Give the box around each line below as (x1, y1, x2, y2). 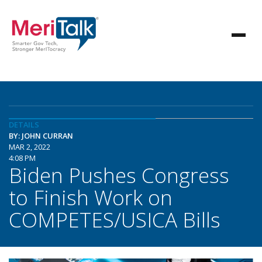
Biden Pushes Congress (9, 161, 229, 189)
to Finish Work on (9, 183, 173, 211)
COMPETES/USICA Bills (9, 205, 220, 233)
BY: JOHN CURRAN (9, 130, 73, 141)
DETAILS (9, 119, 39, 130)
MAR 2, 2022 (9, 142, 50, 152)
